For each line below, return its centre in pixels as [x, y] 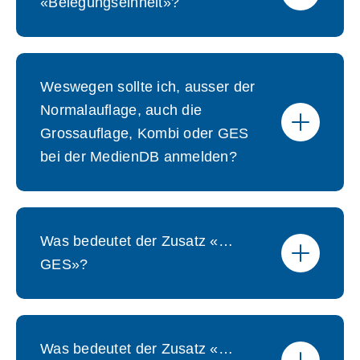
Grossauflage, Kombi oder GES [145, 133]
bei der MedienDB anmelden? [139, 157]
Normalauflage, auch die [121, 110]
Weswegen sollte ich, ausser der [148, 87]
